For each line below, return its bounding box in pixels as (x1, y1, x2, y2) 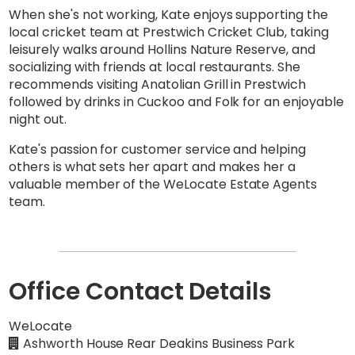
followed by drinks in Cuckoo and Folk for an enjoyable (9, 92, 344, 111)
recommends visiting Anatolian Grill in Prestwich (9, 74, 306, 94)
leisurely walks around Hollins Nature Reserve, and (9, 40, 315, 59)
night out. (9, 109, 67, 128)
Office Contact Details (9, 274, 273, 308)
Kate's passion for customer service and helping (9, 139, 306, 158)
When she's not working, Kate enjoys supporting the (9, 5, 328, 24)
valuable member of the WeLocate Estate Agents (9, 174, 318, 193)
